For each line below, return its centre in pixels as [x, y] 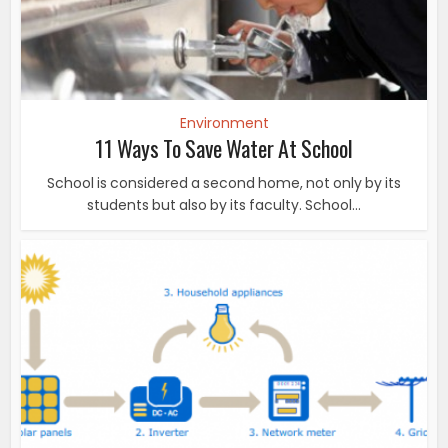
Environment [224, 122]
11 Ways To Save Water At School [224, 147]
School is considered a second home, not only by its [224, 182]
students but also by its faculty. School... [224, 204]
